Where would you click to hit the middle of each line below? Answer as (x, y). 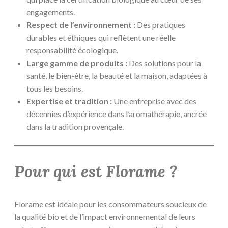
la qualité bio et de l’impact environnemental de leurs (105, 216)
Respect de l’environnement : (81, 25)
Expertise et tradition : (69, 101)
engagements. (51, 12)
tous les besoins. (55, 89)
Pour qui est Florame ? (96, 172)
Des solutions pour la (164, 63)
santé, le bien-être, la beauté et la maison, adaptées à (117, 76)
